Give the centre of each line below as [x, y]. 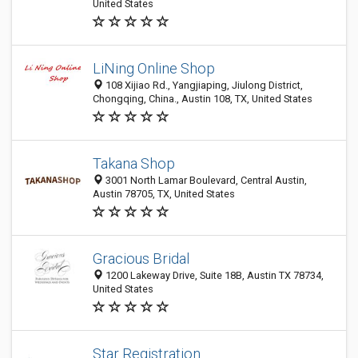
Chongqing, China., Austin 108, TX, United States [203, 99]
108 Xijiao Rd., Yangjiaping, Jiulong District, [203, 85]
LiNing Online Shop [154, 68]
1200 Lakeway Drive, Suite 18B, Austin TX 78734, [213, 275]
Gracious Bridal [141, 259]
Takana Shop [134, 163]
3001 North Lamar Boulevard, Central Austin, [205, 180]
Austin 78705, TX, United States [164, 194]
